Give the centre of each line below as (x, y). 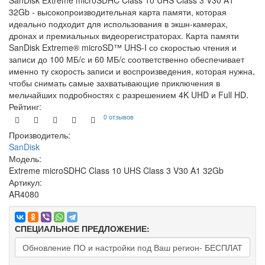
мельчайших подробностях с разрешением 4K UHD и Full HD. (129, 95)
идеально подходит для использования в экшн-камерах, (118, 24)
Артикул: (25, 182)
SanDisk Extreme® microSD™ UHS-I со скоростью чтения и (123, 47)
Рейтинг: (25, 106)
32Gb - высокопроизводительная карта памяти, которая (118, 12)
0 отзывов (119, 117)
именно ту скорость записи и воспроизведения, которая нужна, (132, 71)
